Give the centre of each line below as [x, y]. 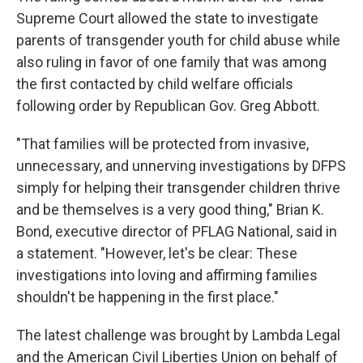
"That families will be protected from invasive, [162, 144]
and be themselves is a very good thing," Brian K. [170, 209]
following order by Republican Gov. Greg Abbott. [168, 106]
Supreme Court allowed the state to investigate [167, 18]
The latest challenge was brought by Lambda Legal [178, 335]
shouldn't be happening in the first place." [147, 297]
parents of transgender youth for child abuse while [178, 40]
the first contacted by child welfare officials [155, 84]
